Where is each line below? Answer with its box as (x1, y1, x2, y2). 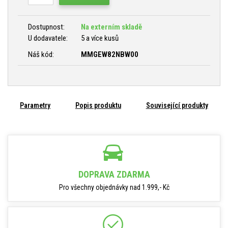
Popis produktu (75, 101, 121, 109)
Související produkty (146, 101, 208, 109)
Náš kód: (28, 50, 55, 59)
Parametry (20, 101, 51, 109)
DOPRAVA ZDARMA (78, 169, 150, 180)
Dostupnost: (28, 22, 65, 32)
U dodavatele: (28, 34, 68, 43)
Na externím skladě (81, 22, 142, 32)
